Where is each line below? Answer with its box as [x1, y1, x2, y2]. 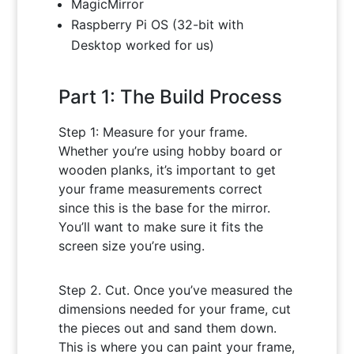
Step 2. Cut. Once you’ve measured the [58, 281, 293, 298]
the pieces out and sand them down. [58, 319, 277, 336]
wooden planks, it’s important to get [58, 161, 277, 178]
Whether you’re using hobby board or [58, 142, 283, 159]
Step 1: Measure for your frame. [58, 123, 248, 140]
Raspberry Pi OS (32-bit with [71, 16, 244, 32]
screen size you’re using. [58, 237, 205, 254]
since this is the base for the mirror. [58, 199, 271, 216]
